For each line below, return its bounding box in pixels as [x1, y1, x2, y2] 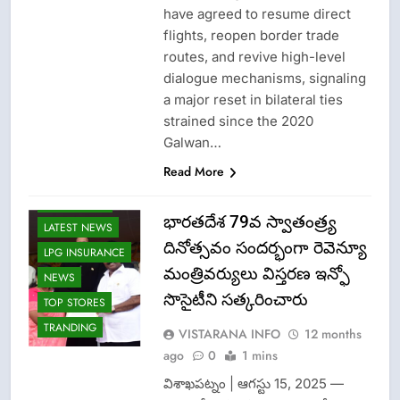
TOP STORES [44, 295, 105, 312]
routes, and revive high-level [162, 47, 346, 65]
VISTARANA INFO [178, 324, 280, 343]
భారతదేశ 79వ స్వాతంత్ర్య [162, 211, 337, 232]
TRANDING [44, 320, 96, 337]
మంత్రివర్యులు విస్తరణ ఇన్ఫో [162, 262, 350, 284]
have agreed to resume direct [162, 4, 351, 22]
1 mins [241, 346, 278, 364]
